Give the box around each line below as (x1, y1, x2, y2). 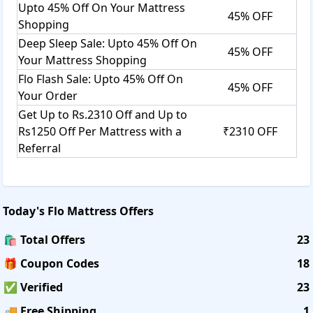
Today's (3, 203, 48, 219)
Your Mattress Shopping (18, 52, 147, 68)
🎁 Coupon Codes (3, 255, 99, 271)
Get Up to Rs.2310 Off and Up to (18, 106, 187, 122)
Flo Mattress (48, 203, 117, 219)
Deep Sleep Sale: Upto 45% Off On (18, 35, 197, 51)
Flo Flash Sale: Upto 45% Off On (18, 71, 183, 87)
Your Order (18, 87, 78, 103)
